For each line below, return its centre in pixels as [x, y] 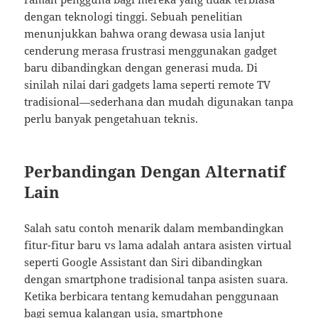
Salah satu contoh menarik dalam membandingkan [154, 228]
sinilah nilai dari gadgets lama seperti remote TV [148, 85]
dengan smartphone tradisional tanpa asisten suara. [157, 279]
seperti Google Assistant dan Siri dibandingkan [144, 262]
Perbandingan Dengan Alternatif [155, 171]
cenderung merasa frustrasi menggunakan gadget [151, 51]
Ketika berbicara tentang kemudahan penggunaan [152, 296]
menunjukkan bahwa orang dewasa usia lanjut [145, 34]
